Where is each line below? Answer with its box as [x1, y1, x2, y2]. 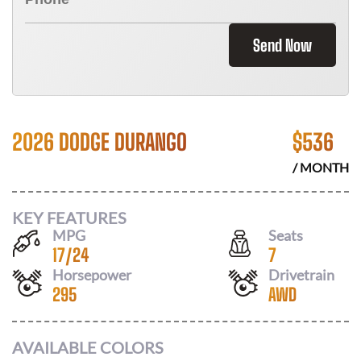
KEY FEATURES [12, 207, 127, 227]
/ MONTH [293, 160, 349, 175]
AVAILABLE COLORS [12, 338, 164, 357]
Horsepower [52, 265, 131, 284]
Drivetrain [268, 265, 334, 284]
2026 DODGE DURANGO [12, 128, 187, 156]
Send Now [253, 35, 312, 55]
